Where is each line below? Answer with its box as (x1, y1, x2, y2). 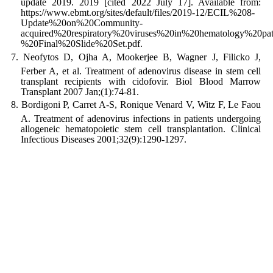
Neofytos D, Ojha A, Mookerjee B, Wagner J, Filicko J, (23, 51, 261, 62)
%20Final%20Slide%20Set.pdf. (21, 38, 143, 49)
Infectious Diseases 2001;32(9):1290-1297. (21, 133, 186, 144)
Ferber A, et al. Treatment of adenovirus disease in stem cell (21, 65, 261, 76)
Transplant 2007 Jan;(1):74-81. (21, 86, 139, 97)
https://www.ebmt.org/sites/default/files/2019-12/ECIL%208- (21, 7, 255, 18)
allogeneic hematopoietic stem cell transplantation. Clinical (21, 123, 261, 134)
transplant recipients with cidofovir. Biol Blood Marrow (21, 76, 261, 87)
